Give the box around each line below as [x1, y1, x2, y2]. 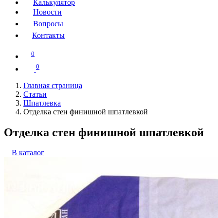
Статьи [23, 90, 47, 98]
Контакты [32, 31, 65, 39]
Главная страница [23, 81, 82, 90]
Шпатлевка [23, 98, 61, 107]
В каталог [12, 148, 44, 157]
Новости [33, 7, 62, 16]
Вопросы [33, 19, 63, 28]
